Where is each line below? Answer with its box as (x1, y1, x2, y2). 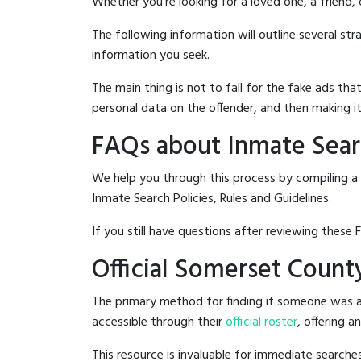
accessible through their (92, 312, 226, 334)
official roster (226, 312, 297, 334)
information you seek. (92, 45, 210, 67)
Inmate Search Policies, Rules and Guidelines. (92, 189, 331, 210)
